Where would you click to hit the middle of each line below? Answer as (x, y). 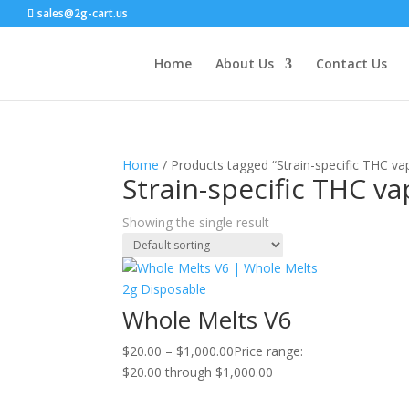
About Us (244, 63)
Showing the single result (196, 222)
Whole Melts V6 (208, 320)
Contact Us (351, 63)
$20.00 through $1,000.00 (198, 372)
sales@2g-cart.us (83, 13)
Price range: (269, 351)
